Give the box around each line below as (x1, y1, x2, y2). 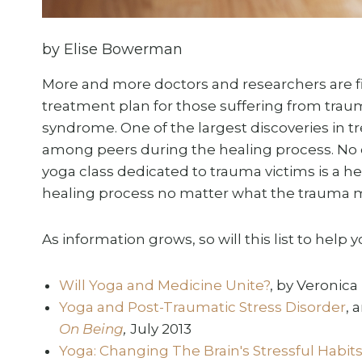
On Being (59, 320, 124, 337)
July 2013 (130, 320, 192, 337)
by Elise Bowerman (42, 40, 183, 58)
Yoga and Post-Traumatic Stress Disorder (59, 298, 347, 315)
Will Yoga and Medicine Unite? (59, 276, 271, 293)
